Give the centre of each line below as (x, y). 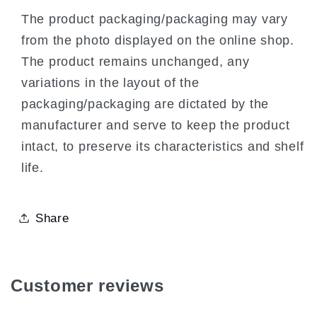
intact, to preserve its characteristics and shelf (163, 146)
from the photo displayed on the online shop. (158, 40)
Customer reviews (87, 285)
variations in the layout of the (110, 82)
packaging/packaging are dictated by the (145, 104)
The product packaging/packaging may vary (155, 19)
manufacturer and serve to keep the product (156, 125)
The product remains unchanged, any (136, 61)
